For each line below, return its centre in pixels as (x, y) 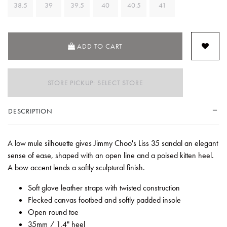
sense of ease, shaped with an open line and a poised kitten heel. (111, 155)
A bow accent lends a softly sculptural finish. (76, 167)
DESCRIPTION (30, 111)
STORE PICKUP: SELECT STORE (95, 82)
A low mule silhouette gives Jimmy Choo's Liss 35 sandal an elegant (113, 143)
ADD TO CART (100, 46)
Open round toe (53, 212)
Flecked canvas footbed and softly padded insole (104, 200)
